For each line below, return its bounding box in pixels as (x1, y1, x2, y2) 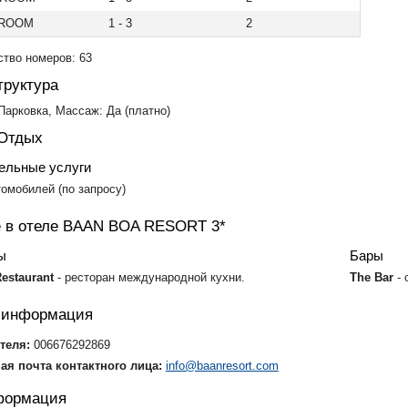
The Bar (350, 270, 398, 284)
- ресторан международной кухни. (56, 270, 245, 284)
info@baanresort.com (165, 359, 279, 373)
